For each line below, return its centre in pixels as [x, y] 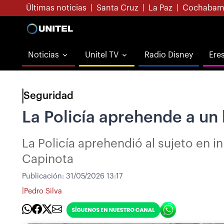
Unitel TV [102, 55]
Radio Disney [169, 55]
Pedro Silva [43, 191]
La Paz [160, 8]
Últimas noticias [56, 8]
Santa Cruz [117, 8]
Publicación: [44, 176]
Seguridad [48, 96]
